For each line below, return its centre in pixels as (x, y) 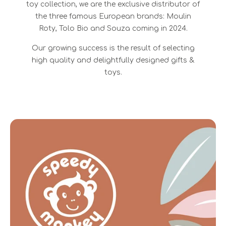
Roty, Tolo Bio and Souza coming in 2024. (113, 29)
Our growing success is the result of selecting (113, 48)
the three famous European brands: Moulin (113, 16)
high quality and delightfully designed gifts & (113, 60)
